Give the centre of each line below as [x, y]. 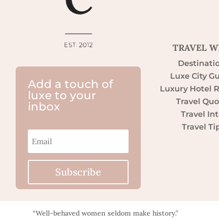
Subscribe [78, 172]
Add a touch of [70, 84]
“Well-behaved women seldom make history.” [106, 213]
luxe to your [62, 96]
